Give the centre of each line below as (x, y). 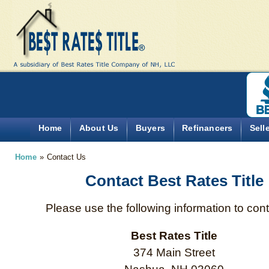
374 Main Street (174, 253)
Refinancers (207, 128)
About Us (99, 128)
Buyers (150, 128)
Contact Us (66, 157)
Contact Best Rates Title (174, 181)
